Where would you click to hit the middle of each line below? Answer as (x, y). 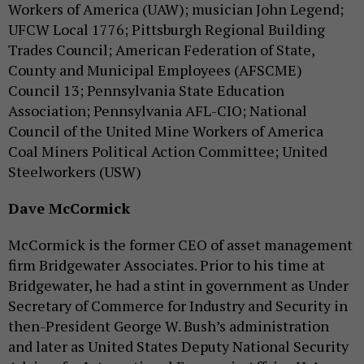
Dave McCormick (69, 208)
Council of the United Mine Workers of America (166, 130)
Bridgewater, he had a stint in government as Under (178, 285)
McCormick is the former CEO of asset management (180, 244)
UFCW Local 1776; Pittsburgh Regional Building (167, 29)
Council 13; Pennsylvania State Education (146, 90)
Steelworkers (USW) (75, 171)
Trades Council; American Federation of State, (161, 49)
